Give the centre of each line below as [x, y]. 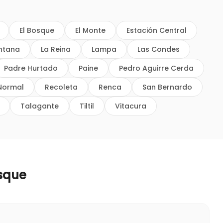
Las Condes [158, 49]
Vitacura [131, 106]
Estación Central [157, 30]
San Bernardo [167, 87]
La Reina [56, 49]
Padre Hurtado [31, 68]
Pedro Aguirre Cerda [156, 68]
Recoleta [61, 87]
